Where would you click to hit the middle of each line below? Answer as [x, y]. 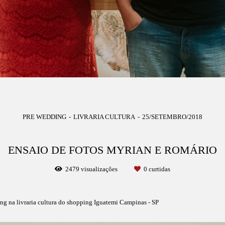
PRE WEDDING [44, 117]
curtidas [159, 169]
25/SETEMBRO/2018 [172, 117]
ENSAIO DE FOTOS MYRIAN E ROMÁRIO [113, 150]
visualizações [99, 169]
